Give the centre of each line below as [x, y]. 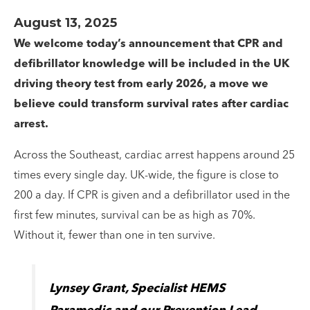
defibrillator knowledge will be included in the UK [152, 64]
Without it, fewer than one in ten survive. [116, 236]
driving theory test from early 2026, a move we [141, 84]
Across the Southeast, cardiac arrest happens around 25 [154, 155]
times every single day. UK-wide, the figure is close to [146, 175]
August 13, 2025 [65, 22]
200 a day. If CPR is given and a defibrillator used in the [152, 195]
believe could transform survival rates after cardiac [151, 104]
